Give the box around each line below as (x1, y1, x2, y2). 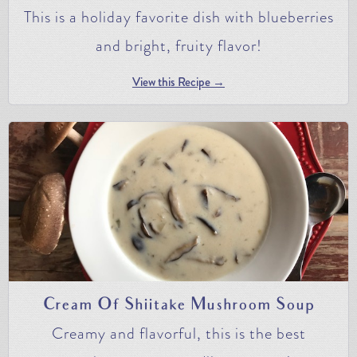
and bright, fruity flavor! (95, 33, 262, 57)
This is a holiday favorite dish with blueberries (23, 5, 334, 29)
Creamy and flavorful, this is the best (51, 321, 306, 345)
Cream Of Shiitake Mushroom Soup (42, 295, 315, 316)
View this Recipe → (132, 73, 225, 91)
